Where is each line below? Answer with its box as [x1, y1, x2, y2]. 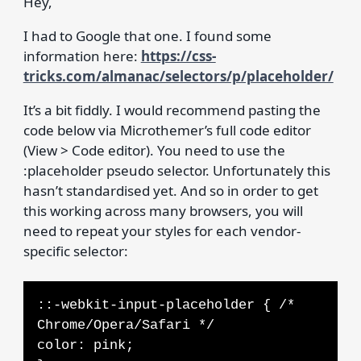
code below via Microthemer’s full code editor [23, 120, 311, 139]
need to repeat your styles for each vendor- [23, 221, 301, 240]
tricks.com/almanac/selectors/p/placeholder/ [23, 66, 334, 85]
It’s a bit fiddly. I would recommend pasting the [23, 100, 321, 119]
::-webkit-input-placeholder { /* [36, 297, 295, 313]
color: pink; [36, 338, 134, 354]
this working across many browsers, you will [23, 201, 303, 220]
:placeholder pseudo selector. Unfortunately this [23, 160, 330, 180]
